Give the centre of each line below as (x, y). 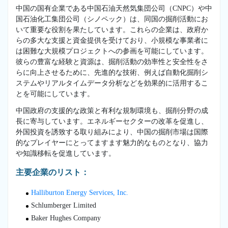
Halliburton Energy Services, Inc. (80, 192)
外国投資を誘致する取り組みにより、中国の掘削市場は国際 (112, 132)
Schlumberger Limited (64, 205)
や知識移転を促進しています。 (66, 153)
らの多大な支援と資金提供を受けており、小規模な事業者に (112, 40)
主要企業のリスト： (52, 172)
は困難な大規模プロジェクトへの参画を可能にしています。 (112, 51)
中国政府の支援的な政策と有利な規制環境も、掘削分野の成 (112, 110)
